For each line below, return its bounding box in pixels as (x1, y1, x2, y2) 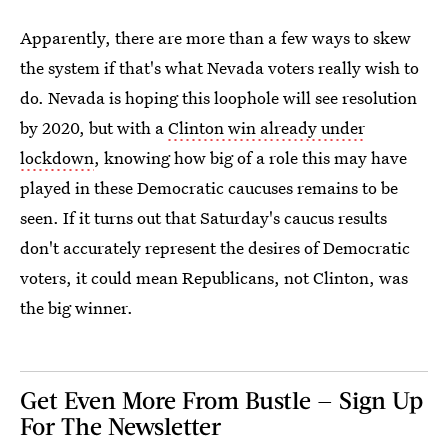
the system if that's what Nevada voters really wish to (20, 55, 419, 79)
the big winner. (20, 295, 133, 319)
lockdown (20, 145, 94, 169)
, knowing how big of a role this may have (94, 145, 407, 169)
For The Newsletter (20, 410, 221, 440)
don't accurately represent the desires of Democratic (20, 235, 410, 259)
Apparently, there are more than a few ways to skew (20, 25, 411, 49)
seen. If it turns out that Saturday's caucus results (20, 205, 387, 229)
